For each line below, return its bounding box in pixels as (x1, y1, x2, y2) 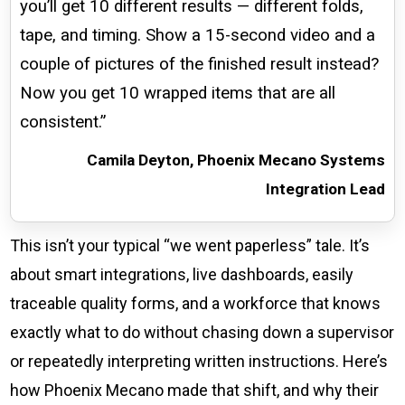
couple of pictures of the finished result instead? (20, 54, 380, 75)
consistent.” (20, 112, 107, 133)
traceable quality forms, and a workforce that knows (10, 294, 381, 314)
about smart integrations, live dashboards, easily (10, 265, 354, 285)
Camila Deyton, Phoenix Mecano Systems (86, 151, 385, 170)
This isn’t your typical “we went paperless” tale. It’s (10, 236, 371, 256)
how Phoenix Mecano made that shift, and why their (10, 381, 380, 400)
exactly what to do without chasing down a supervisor (10, 323, 395, 343)
